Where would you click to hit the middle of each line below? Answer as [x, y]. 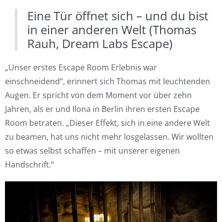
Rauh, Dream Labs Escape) [100, 43]
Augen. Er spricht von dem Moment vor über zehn [98, 95]
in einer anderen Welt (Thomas [112, 29]
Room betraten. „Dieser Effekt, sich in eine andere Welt [108, 123]
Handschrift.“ [29, 165]
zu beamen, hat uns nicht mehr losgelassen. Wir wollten [109, 137]
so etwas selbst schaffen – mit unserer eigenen [92, 151]
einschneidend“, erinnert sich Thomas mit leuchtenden [108, 81]
